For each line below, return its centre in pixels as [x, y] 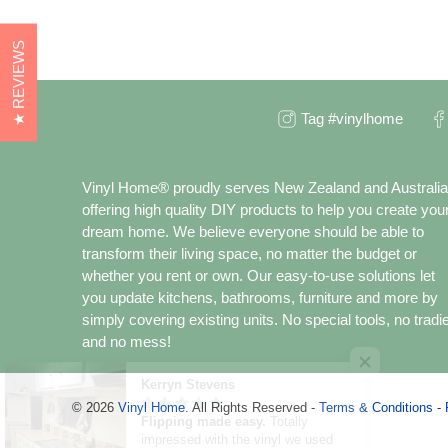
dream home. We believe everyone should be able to [253, 231]
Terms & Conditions [376, 408]
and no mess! [126, 341]
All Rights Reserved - [255, 408]
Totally [309, 421]
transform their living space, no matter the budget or [249, 253]
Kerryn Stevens [208, 384]
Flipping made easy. [226, 421]
